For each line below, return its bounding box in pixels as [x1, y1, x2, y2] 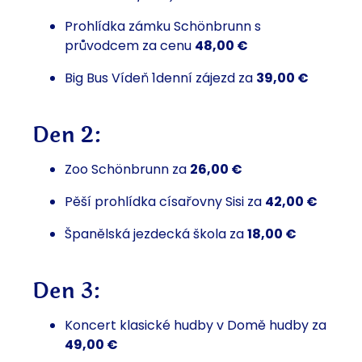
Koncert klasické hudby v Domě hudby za [65, 316, 326, 335]
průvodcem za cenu [65, 36, 195, 56]
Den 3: [32, 274, 102, 309]
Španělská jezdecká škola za [65, 225, 247, 244]
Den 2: [32, 118, 103, 153]
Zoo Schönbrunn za [65, 160, 190, 179]
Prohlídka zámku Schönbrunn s [65, 17, 261, 36]
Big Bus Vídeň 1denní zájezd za [65, 69, 256, 88]
